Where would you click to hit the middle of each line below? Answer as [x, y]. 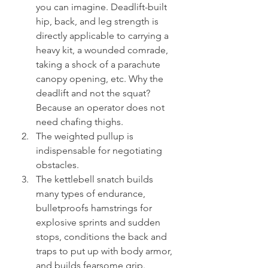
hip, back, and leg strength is [98, 22]
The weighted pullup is [86, 136]
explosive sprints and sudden [99, 223]
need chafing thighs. [80, 122]
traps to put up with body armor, [105, 251]
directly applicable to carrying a [103, 36]
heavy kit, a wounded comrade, [103, 50]
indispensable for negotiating [100, 151]
